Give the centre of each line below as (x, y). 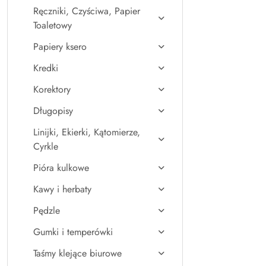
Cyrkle (46, 146)
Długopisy (53, 111)
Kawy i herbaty (62, 189)
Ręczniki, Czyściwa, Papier (87, 11)
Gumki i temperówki (73, 232)
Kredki (46, 68)
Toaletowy (53, 25)
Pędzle (47, 210)
